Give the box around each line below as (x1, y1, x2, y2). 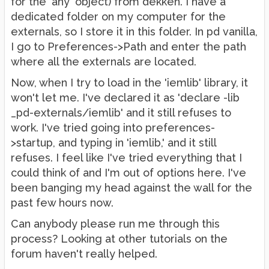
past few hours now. (11, 196, 113, 209)
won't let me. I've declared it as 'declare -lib (11, 91, 240, 104)
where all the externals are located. (11, 55, 196, 68)
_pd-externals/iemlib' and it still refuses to (11, 106, 231, 119)
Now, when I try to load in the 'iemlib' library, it (11, 76, 248, 89)
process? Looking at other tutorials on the (11, 232, 228, 245)
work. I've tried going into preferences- (11, 121, 215, 134)
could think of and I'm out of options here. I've (11, 166, 246, 179)
